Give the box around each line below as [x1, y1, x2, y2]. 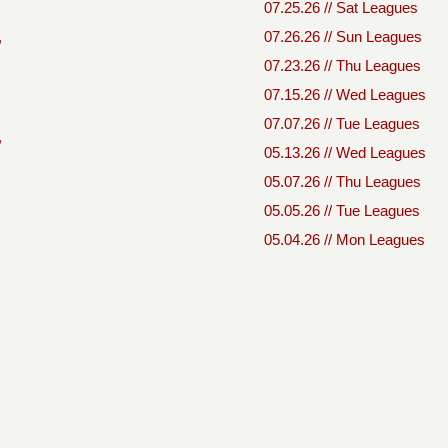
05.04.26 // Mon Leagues [264, 231, 425, 249]
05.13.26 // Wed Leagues [264, 144, 426, 162]
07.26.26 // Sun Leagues [264, 28, 422, 46]
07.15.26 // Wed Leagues [264, 86, 426, 104]
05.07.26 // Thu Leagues [264, 173, 421, 191]
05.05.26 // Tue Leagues [264, 202, 420, 220]
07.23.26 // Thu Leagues [264, 57, 421, 75]
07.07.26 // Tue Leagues [264, 115, 420, 133]
